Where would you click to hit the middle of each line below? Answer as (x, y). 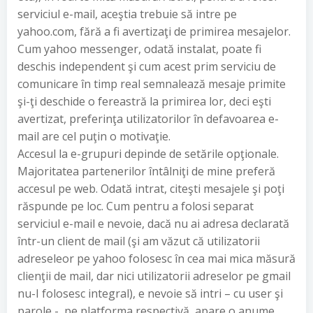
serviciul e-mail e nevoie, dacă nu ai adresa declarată (153, 224)
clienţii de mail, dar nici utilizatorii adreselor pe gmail (154, 276)
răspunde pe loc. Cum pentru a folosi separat (136, 206)
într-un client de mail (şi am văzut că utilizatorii (139, 241)
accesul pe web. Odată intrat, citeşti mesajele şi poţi (151, 189)
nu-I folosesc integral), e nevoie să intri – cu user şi (150, 293)
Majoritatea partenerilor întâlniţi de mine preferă (146, 171)
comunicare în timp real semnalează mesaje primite (152, 84)
